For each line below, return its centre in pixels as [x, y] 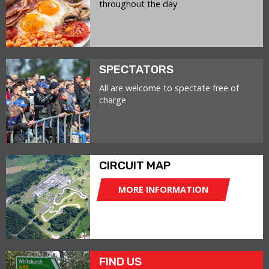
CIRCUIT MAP [135, 165]
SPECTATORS [136, 69]
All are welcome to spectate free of [169, 88]
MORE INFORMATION [163, 189]
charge [113, 100]
